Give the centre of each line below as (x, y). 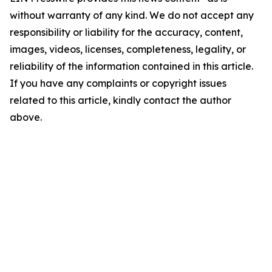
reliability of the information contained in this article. (131, 66)
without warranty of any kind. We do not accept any (132, 15)
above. (26, 117)
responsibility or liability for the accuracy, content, (126, 32)
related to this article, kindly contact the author (121, 100)
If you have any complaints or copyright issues (118, 83)
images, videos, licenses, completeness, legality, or (128, 49)
